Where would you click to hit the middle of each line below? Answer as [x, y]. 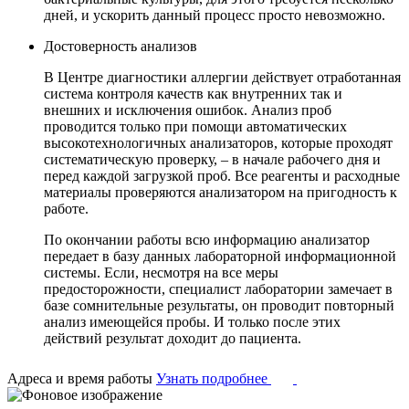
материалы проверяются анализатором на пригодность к [220, 192]
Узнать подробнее [212, 378]
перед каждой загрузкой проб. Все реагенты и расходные [222, 175]
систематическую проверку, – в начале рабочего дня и [212, 159]
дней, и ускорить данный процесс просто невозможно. [215, 15]
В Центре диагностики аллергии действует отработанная [222, 77]
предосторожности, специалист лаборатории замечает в [218, 288]
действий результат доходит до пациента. [173, 338]
